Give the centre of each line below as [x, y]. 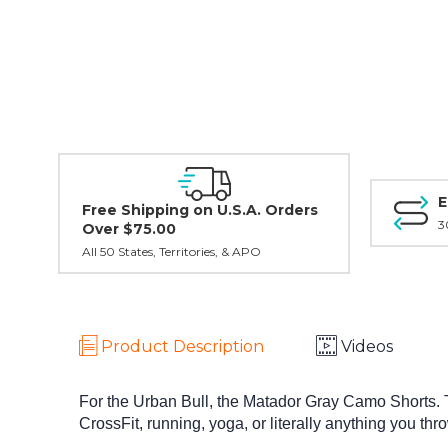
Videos [367, 346]
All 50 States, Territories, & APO [171, 251]
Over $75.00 [129, 228]
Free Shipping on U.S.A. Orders [200, 209]
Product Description [182, 346]
